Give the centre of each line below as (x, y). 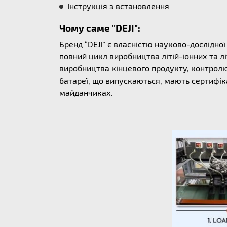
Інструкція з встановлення (118, 6)
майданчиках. (86, 92)
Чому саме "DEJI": (100, 28)
